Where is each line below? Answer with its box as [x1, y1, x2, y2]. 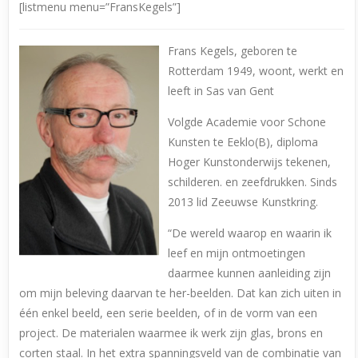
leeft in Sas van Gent [168, 83, 275, 99]
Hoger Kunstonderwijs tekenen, [168, 154, 332, 170]
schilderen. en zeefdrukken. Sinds [168, 174, 338, 190]
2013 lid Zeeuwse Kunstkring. [168, 194, 319, 210]
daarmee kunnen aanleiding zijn [168, 265, 332, 281]
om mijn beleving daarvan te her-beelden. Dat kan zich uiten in [19, 285, 342, 301]
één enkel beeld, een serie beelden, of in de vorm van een [19, 305, 318, 321]
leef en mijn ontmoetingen [168, 245, 306, 261]
